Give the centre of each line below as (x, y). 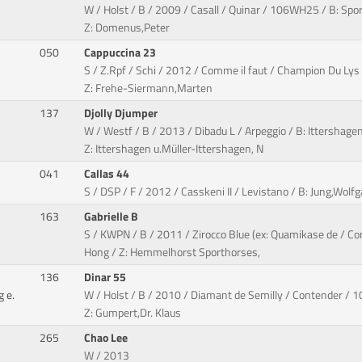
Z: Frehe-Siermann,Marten (149, 88)
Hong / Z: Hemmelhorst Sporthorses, (173, 253)
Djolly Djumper (122, 114)
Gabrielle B (113, 217)
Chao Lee (107, 338)
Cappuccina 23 (122, 53)
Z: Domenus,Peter (127, 28)
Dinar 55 (107, 278)
